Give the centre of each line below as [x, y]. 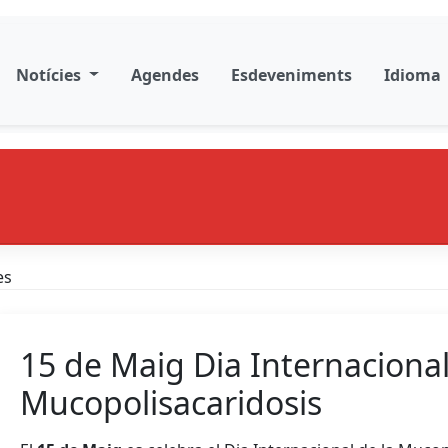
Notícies [50, 74]
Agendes [164, 74]
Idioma [414, 74]
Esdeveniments [291, 74]
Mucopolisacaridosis [171, 402]
